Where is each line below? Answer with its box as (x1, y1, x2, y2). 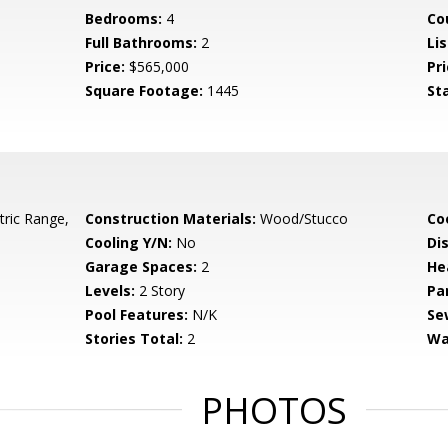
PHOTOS (201, 386, 347, 435)
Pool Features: (85, 305, 189, 324)
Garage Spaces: (85, 257, 198, 276)
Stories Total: (85, 329, 184, 348)
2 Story (135, 281, 186, 300)
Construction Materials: (85, 209, 257, 228)
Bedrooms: (85, 9, 163, 28)
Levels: (85, 281, 136, 300)
